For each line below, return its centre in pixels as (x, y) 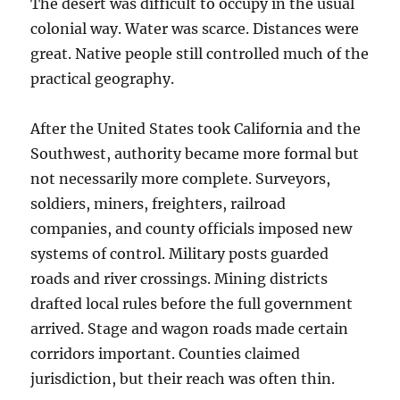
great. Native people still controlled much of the (200, 54)
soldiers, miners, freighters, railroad (158, 204)
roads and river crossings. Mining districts (179, 279)
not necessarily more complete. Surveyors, (181, 179)
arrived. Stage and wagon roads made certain (190, 329)
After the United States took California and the (196, 129)
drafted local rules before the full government (192, 304)
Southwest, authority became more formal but (195, 154)
